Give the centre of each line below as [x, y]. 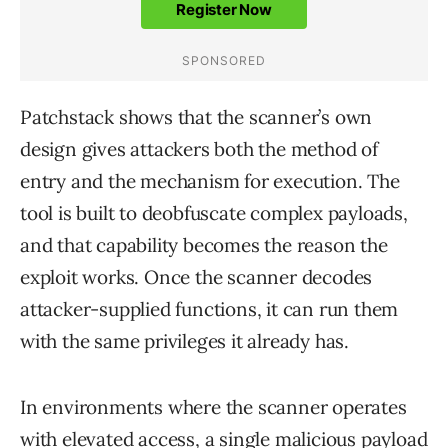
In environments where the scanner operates [213, 407]
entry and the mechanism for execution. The [210, 181]
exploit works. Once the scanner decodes [196, 277]
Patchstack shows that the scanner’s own [196, 117]
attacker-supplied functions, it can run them [209, 309]
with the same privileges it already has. [184, 341]
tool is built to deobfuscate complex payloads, [214, 213]
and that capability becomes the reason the [204, 245]
